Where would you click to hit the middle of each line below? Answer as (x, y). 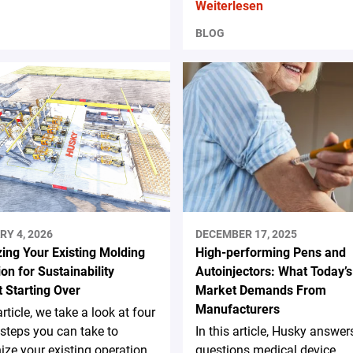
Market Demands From (260, 291)
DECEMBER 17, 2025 (246, 234)
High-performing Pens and (270, 253)
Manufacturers (237, 310)
